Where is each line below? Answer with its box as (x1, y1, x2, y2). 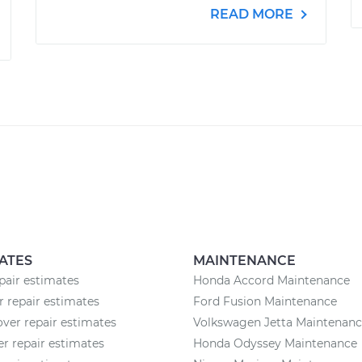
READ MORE (210, 6, 297, 22)
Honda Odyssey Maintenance (193, 336, 357, 351)
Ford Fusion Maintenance (193, 294, 337, 309)
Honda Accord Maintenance (193, 273, 350, 288)
